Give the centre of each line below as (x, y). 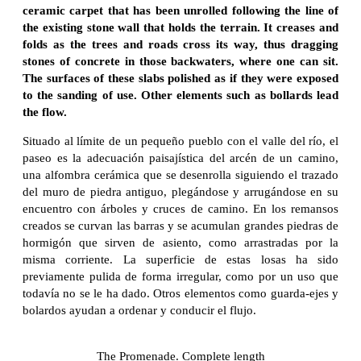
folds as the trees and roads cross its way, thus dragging (180, 44)
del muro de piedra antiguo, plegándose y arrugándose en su (180, 191)
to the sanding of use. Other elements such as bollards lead (180, 95)
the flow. (45, 112)
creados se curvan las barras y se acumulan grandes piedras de (180, 225)
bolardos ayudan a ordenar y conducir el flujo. (139, 310)
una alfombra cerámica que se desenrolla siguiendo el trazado (180, 174)
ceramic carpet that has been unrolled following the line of (180, 10)
